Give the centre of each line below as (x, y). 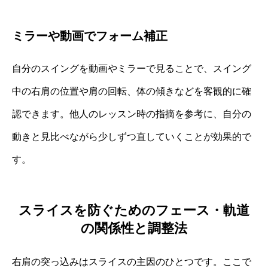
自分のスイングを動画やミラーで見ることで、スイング (132, 68)
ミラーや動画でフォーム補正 (90, 36)
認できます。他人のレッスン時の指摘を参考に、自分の (132, 114)
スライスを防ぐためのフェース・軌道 (134, 210)
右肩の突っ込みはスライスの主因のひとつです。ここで (132, 261)
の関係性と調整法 (134, 228)
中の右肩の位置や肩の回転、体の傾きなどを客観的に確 (132, 91)
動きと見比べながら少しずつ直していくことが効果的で (132, 136)
